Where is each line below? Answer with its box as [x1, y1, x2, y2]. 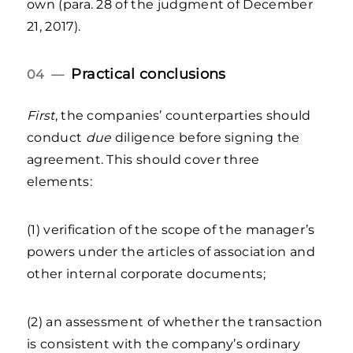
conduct [27, 130, 86, 145]
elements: [27, 174, 96, 189]
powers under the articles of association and [27, 244, 315, 259]
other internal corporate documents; [27, 266, 269, 281]
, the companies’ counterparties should [54, 108, 311, 123]
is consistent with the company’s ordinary [27, 336, 300, 351]
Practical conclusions [71, 65, 226, 82]
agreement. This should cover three [27, 152, 260, 167]
